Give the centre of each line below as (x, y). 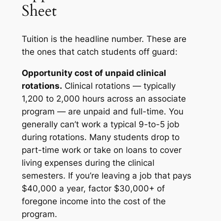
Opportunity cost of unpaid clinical (94, 73)
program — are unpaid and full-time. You (102, 112)
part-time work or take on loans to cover (101, 150)
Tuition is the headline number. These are (104, 39)
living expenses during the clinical (88, 163)
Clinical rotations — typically (119, 86)
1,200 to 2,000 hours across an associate (104, 99)
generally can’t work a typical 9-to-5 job (100, 125)
